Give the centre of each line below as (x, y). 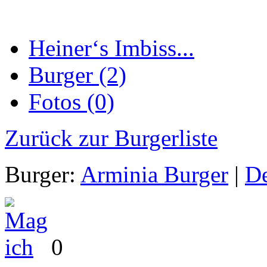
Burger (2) (77, 75)
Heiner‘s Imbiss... (111, 48)
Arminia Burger (154, 175)
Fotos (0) (72, 102)
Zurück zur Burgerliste (111, 138)
